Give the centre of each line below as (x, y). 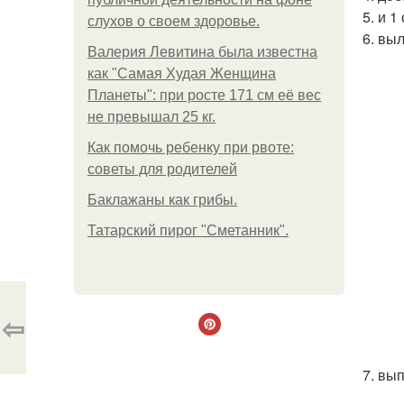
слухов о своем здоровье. (174, 21)
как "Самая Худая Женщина (182, 73)
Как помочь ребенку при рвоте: (191, 147)
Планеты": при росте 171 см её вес (204, 95)
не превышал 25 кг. (151, 117)
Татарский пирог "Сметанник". (188, 230)
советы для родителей (162, 169)
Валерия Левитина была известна (202, 52)
